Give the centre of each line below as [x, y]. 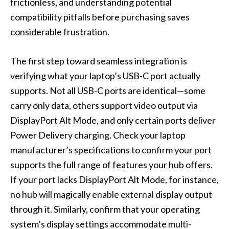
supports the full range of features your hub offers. [111, 165]
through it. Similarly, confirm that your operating [105, 209]
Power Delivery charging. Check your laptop [98, 135]
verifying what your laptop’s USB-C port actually [105, 76]
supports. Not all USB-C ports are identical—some [108, 91]
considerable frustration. [60, 32]
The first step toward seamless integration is [99, 61]
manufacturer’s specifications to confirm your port [111, 150]
